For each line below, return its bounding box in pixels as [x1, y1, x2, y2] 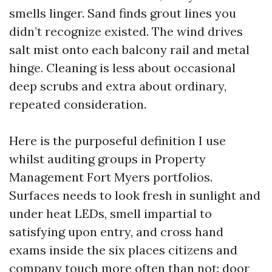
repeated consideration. [9, 97, 146, 112]
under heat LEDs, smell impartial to [9, 206, 212, 221]
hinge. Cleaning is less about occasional [9, 60, 236, 75]
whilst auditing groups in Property [9, 151, 206, 166]
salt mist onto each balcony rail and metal [9, 42, 250, 57]
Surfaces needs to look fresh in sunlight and [9, 188, 260, 203]
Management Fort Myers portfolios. [9, 169, 212, 185]
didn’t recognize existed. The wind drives [9, 24, 243, 39]
